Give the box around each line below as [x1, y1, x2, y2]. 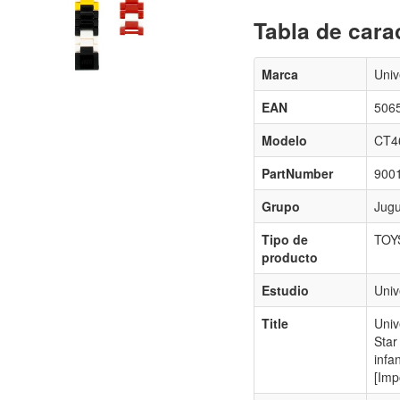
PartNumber [261, 164, 333, 183]
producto [261, 248, 318, 267]
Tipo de [261, 230, 308, 249]
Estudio [261, 281, 309, 300]
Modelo [261, 131, 307, 150]
